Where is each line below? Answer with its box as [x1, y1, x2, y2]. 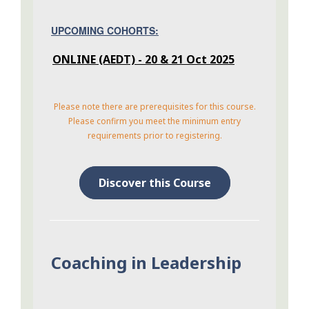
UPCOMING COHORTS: [51, 23, 159, 38]
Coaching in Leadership [51, 251, 241, 275]
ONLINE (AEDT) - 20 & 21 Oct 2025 [52, 52, 235, 68]
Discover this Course [98, 175, 211, 191]
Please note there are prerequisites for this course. [53, 101, 256, 113]
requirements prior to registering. [87, 130, 222, 142]
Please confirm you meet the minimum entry [68, 115, 241, 128]
